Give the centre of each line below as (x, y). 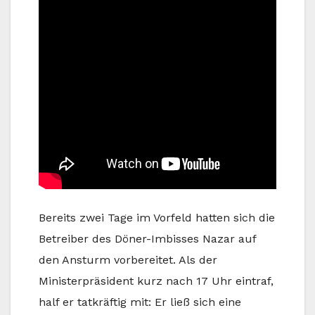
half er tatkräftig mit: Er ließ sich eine (140, 302)
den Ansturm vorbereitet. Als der (128, 259)
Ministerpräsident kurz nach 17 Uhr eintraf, (156, 281)
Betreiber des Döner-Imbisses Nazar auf (147, 238)
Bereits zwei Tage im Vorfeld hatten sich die (157, 217)
